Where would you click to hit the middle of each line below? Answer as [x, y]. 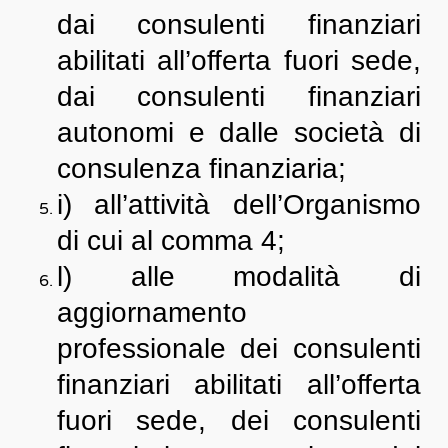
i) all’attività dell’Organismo [239, 204]
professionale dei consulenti [239, 348]
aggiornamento [151, 312]
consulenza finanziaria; [201, 168]
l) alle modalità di [239, 276]
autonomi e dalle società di [239, 132]
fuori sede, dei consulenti [239, 420]
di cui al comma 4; [170, 240]
